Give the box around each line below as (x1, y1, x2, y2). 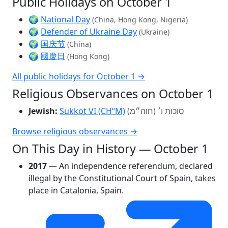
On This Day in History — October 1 (12, 140, 208, 157)
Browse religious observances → (12, 125, 137, 137)
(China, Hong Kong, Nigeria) (92, 14, 188, 24)
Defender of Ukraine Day (41, 25, 137, 37)
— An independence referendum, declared (47, 160, 213, 172)
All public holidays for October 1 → (12, 70, 145, 82)
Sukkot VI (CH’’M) (60, 105, 125, 117)
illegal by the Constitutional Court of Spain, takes (28, 172, 216, 184)
